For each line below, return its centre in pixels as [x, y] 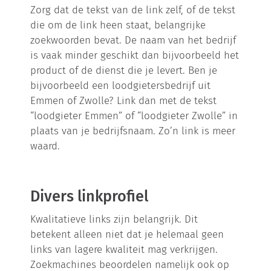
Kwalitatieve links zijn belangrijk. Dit [114, 219]
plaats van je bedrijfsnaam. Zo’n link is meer [133, 130]
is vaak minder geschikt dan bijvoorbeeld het [135, 55]
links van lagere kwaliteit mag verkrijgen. [124, 249]
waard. [45, 145]
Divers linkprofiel [90, 196]
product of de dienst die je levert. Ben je [124, 70]
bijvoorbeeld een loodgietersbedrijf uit [121, 85]
